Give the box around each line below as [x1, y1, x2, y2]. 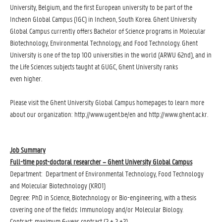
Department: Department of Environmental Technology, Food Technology [10, 168, 204, 178]
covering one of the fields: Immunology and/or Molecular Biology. [10, 204, 183, 214]
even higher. [10, 73, 42, 83]
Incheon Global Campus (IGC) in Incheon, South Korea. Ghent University [10, 14, 197, 24]
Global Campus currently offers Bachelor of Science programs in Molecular [10, 26, 206, 36]
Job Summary [10, 145, 46, 155]
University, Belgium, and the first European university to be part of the [10, 2, 192, 12]
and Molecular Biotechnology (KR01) [10, 180, 106, 190]
